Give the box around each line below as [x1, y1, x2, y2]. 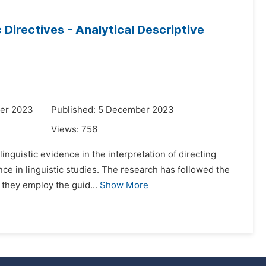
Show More [100, 180, 148, 191]
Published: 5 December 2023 [51, 104, 174, 115]
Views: [51, 124, 81, 135]
